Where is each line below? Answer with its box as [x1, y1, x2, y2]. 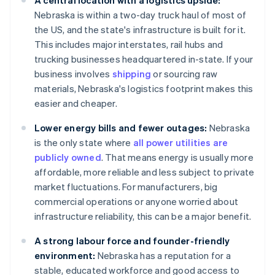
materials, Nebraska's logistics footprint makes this [34, 82, 254, 95]
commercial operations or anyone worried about [34, 195, 239, 208]
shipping [112, 68, 152, 80]
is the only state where [34, 136, 133, 149]
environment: [34, 249, 96, 262]
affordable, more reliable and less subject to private [34, 166, 255, 179]
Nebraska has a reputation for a [95, 249, 231, 262]
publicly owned [34, 151, 101, 164]
